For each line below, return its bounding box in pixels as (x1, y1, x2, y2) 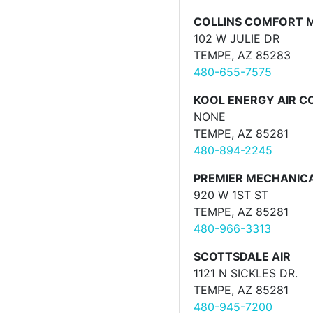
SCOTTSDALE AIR (194, 249, 291, 263)
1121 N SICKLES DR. (194, 266, 298, 280)
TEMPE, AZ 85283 (194, 48, 291, 62)
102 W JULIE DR (194, 31, 279, 45)
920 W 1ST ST (194, 188, 268, 202)
